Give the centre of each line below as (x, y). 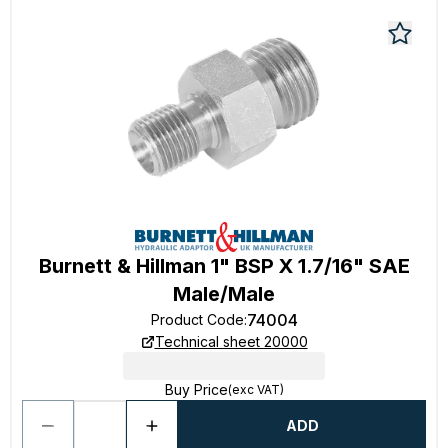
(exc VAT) (255, 389)
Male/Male (224, 294)
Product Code (197, 319)
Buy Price (196, 389)
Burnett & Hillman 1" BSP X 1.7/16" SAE (224, 266)
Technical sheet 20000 (231, 341)
